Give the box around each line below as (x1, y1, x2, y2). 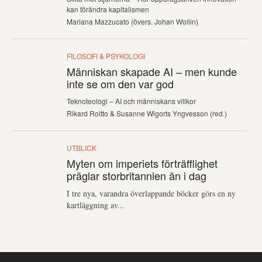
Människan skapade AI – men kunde (67, 64, 237, 80)
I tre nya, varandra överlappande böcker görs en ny (67, 187, 236, 199)
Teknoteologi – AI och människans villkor (67, 95, 196, 106)
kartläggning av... (67, 199, 125, 211)
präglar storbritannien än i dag (67, 167, 207, 183)
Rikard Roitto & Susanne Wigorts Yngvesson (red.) (67, 108, 227, 118)
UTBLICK (67, 142, 97, 153)
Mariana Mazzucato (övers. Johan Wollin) (67, 16, 199, 27)
